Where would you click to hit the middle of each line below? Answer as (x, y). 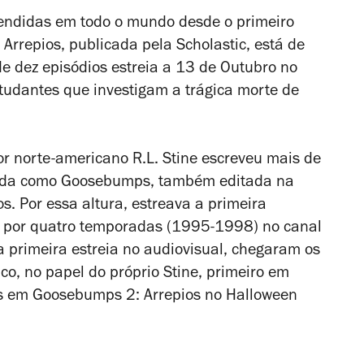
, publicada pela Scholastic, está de (183, 47)
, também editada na (222, 183)
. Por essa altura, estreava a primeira (139, 206)
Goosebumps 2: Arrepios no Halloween (165, 297)
